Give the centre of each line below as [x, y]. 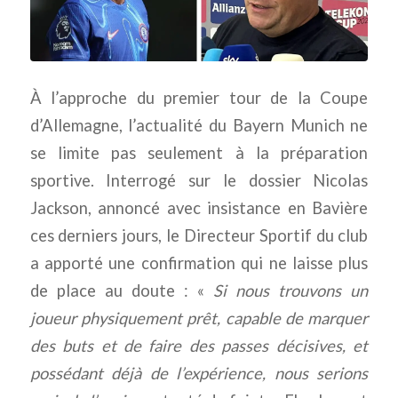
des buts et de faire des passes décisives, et [199, 345]
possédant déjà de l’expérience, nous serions [199, 373]
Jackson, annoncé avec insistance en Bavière [199, 207]
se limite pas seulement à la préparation [199, 152]
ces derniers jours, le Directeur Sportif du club [199, 235]
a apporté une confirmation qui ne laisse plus [199, 263]
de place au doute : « [122, 290]
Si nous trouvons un [291, 290]
